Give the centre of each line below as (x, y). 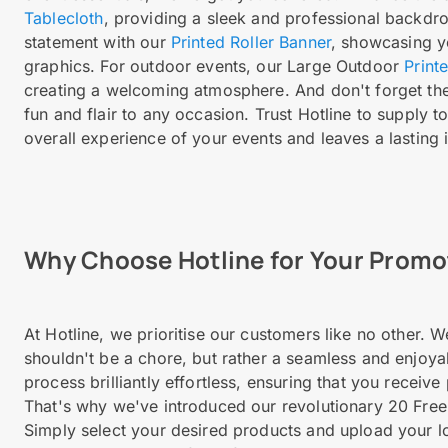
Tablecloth (64, 18)
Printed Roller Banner (251, 42)
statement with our (97, 42)
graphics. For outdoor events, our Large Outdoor (214, 66)
